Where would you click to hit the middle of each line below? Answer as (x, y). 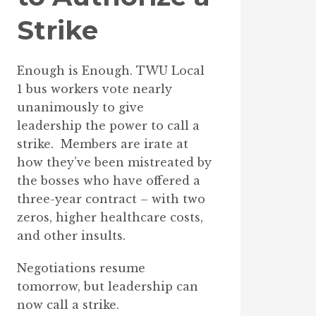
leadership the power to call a (109, 125)
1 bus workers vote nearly (95, 89)
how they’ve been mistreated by (115, 162)
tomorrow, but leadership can (108, 286)
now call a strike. (68, 304)
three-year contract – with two (111, 199)
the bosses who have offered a (109, 180)
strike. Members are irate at (103, 144)
